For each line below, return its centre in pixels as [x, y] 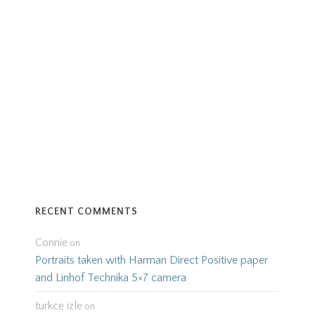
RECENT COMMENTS [86, 212]
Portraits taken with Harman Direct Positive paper [151, 261]
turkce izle [58, 306]
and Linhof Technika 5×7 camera [110, 278]
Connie [51, 243]
